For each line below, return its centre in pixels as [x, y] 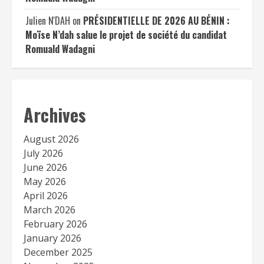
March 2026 [49, 209]
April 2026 [46, 195]
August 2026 [51, 139]
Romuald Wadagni [60, 49]
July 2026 [43, 153]
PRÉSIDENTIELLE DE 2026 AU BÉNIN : [156, 20]
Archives [55, 114]
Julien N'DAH [48, 20]
